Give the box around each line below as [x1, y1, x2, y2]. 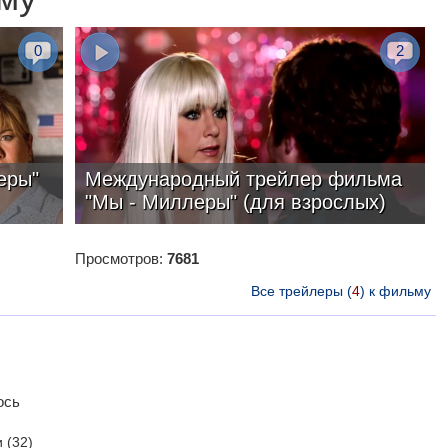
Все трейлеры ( [250, 282, 352, 299]
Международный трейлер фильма [84, 167, 402, 190]
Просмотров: [74, 249, 167, 267]
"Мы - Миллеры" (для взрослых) [84, 190, 386, 213]
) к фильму [359, 282, 431, 299]
